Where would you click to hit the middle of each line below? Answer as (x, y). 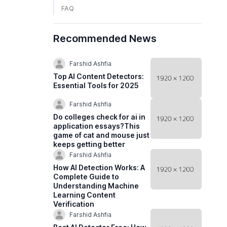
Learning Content (85, 195)
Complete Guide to (86, 176)
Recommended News (105, 38)
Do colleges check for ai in (100, 117)
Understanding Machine (96, 185)
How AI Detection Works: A (99, 167)
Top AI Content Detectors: (99, 76)
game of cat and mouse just (102, 135)
